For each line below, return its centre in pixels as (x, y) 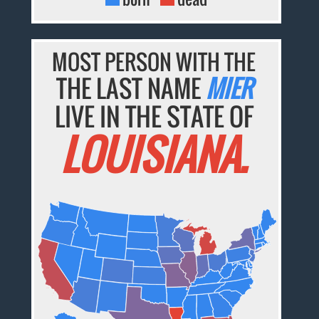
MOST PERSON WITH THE (154, 62)
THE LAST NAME (131, 88)
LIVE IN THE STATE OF (154, 116)
